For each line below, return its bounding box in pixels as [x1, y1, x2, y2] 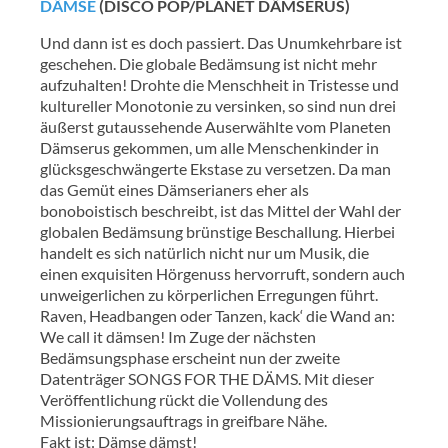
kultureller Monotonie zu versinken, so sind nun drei [40, 95, 396, 115]
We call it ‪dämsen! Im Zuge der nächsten [40, 326, 316, 346]
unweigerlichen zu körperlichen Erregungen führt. [40, 284, 378, 304]
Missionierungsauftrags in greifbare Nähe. [40, 410, 327, 430]
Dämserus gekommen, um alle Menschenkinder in [40, 137, 379, 157]
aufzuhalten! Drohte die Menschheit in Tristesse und [40, 74, 399, 94]
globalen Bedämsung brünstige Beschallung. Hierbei [40, 221, 395, 241]
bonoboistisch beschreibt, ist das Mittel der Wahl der [40, 200, 401, 220]
